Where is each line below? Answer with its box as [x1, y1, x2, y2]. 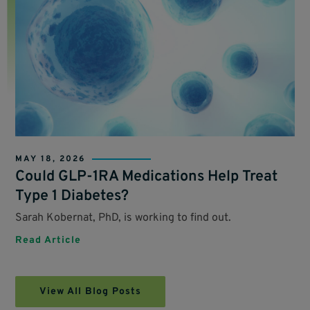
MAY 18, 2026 [15, 154, 86, 165]
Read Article [15, 235, 82, 247]
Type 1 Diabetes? [15, 187, 129, 206]
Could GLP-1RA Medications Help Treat [15, 167, 278, 187]
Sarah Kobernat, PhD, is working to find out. [15, 211, 232, 226]
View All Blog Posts [39, 286, 142, 298]
